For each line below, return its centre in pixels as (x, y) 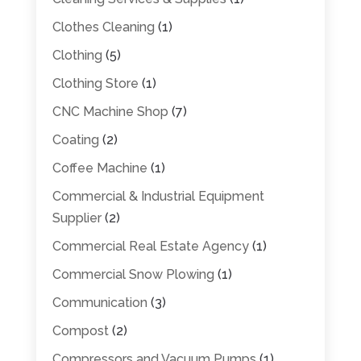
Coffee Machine (100, 168)
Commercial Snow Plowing (133, 274)
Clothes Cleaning (103, 27)
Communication (100, 302)
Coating (75, 139)
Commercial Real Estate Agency (150, 246)
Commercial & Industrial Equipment (158, 196)
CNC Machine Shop (110, 111)
